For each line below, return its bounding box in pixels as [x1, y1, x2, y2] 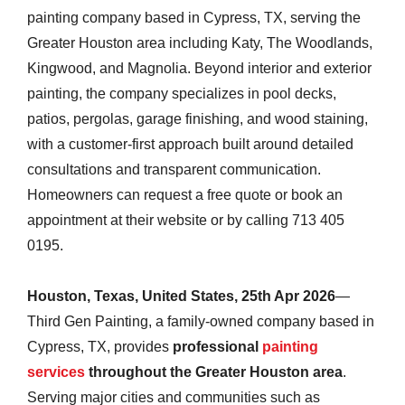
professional [173, 339, 262, 354]
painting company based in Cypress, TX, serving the [27, 10, 361, 25]
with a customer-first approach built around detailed [27, 137, 353, 152]
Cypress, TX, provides [27, 339, 173, 354]
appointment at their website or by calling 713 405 [27, 212, 344, 228]
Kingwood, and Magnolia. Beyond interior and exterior [27, 61, 372, 76]
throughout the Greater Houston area [85, 364, 343, 380]
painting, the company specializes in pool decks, [27, 86, 336, 101]
